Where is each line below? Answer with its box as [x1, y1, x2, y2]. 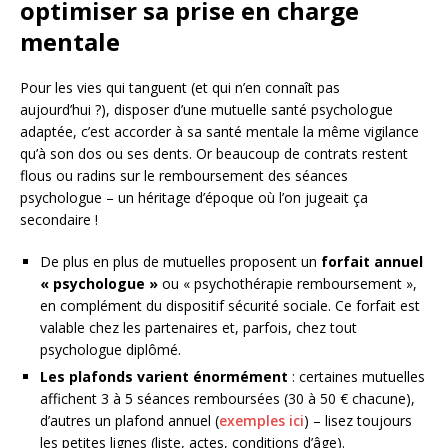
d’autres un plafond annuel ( [40, 411, 219, 431]
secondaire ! [20, 210, 98, 230]
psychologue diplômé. [40, 340, 181, 360]
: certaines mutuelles [288, 367, 425, 387]
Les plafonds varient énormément [40, 367, 288, 387]
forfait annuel [321, 252, 423, 272]
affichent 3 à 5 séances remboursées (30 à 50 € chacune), [40, 389, 415, 409]
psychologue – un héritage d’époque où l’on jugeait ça [20, 188, 368, 208]
